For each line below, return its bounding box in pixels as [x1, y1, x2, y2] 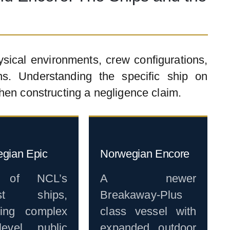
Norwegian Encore [100, 147, 190, 161]
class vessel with [100, 205, 197, 218]
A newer [100, 172, 197, 185]
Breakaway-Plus [100, 188, 183, 202]
